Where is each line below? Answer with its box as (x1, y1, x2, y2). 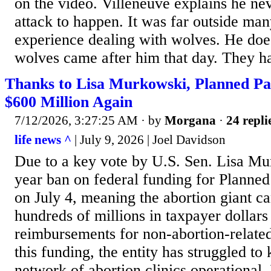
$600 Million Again (5, 93, 132, 111)
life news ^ (15, 132, 71, 147)
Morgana (165, 113, 216, 128)
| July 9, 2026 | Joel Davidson (71, 132, 226, 147)
